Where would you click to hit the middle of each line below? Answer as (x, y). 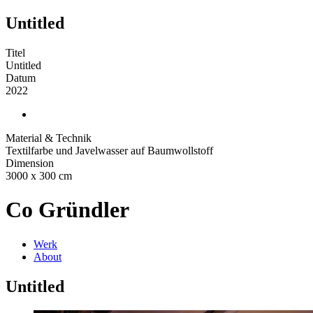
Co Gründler (67, 210)
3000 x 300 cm (39, 175)
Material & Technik (49, 138)
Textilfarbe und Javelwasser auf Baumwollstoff (109, 150)
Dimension (30, 163)
